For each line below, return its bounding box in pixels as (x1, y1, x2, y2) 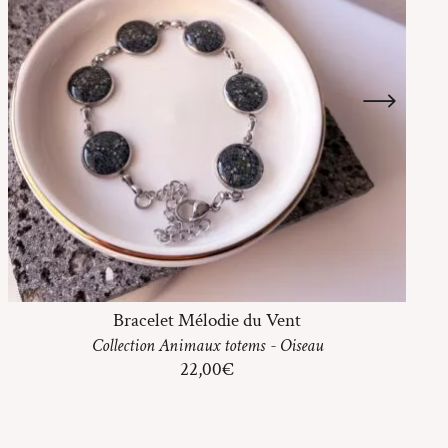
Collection (91, 333, 159, 357)
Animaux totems (158, 333, 265, 357)
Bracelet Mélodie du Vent (113, 307, 301, 333)
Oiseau (279, 333, 323, 357)
